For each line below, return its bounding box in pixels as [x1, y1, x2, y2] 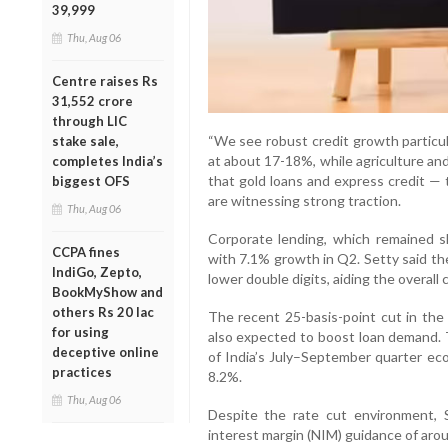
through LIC [52, 112, 127, 129]
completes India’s [52, 152, 163, 169]
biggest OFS [52, 172, 130, 189]
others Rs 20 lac [52, 303, 154, 320]
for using [52, 323, 109, 340]
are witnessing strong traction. [207, 192, 401, 210]
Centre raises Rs [52, 72, 158, 89]
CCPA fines [52, 243, 120, 260]
